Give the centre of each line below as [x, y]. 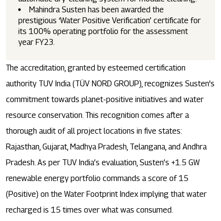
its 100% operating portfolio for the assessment [103, 32]
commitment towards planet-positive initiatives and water [105, 100]
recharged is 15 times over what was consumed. [90, 210]
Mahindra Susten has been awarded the [96, 10]
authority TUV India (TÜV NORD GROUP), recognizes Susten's [110, 84]
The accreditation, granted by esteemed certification [96, 68]
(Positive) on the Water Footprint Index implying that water [106, 194]
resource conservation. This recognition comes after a [97, 115]
